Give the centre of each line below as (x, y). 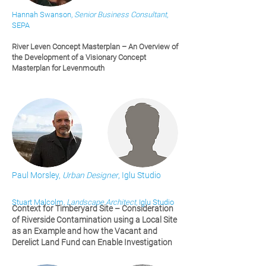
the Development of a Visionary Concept (79, 57)
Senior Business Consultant (121, 15)
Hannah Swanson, (43, 15)
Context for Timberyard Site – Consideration (93, 208)
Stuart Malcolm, (39, 202)
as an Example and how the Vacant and (85, 231)
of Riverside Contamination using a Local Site (94, 220)
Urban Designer (89, 175)
